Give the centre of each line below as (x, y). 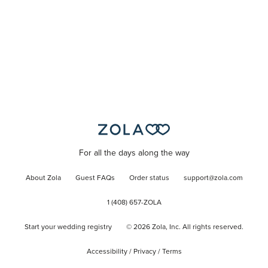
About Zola (43, 178)
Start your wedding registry (68, 227)
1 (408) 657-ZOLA (134, 202)
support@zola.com (213, 178)
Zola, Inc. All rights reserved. (197, 227)
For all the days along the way (134, 153)
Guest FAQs (95, 178)
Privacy (144, 252)
